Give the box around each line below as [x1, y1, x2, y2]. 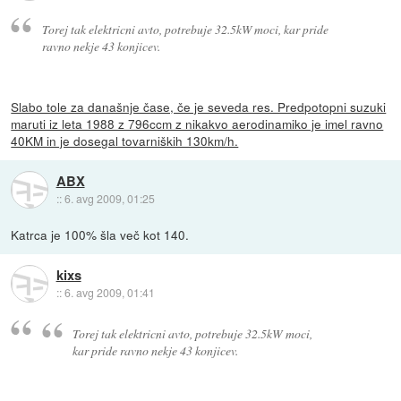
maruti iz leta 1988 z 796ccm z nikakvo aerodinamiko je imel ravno [11, 114, 384, 132]
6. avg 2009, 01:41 [64, 285, 155, 301]
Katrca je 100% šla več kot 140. [11, 225, 190, 243]
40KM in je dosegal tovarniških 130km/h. [11, 131, 239, 149]
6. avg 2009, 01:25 [64, 191, 155, 207]
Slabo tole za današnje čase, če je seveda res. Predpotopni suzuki [11, 97, 387, 115]
